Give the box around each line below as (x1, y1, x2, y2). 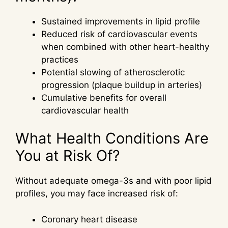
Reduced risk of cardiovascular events (41, 28, 197, 39)
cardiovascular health (41, 105, 129, 116)
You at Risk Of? (15, 147, 120, 165)
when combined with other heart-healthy (41, 41, 209, 52)
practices (41, 54, 78, 65)
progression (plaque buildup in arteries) (41, 79, 202, 90)
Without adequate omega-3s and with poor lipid (15, 176, 212, 186)
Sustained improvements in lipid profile (41, 16, 200, 26)
